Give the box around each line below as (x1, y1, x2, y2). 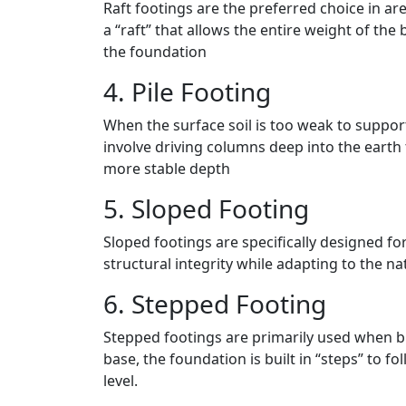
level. (103, 371, 138, 391)
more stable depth (103, 159, 230, 179)
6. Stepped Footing (103, 286, 326, 322)
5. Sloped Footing (103, 191, 309, 227)
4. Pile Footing (103, 74, 271, 110)
